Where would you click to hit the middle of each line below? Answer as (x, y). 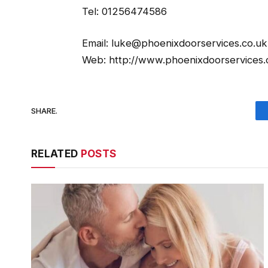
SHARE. (44, 110)
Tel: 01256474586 (124, 11)
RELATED (56, 154)
